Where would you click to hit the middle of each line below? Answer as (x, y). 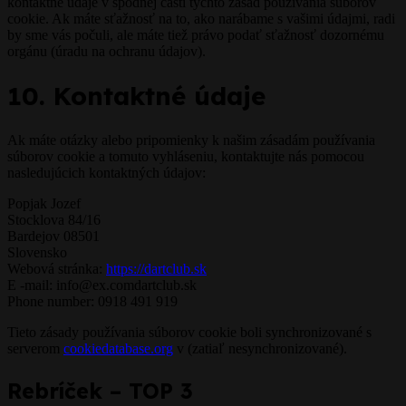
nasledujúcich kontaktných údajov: (106, 173)
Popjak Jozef (44, 204)
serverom (35, 349)
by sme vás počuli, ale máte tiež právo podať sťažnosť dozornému (196, 35)
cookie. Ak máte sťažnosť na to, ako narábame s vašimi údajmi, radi (201, 19)
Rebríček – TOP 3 (100, 391)
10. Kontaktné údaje (136, 96)
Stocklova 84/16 (54, 220)
